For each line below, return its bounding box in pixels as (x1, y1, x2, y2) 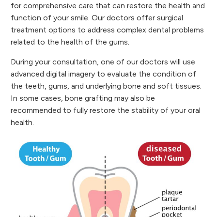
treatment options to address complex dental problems (11, 25, 204, 34)
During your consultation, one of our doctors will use (11, 57, 196, 66)
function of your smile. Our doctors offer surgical (11, 13, 184, 22)
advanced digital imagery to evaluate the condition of (11, 69, 197, 78)
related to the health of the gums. (11, 37, 130, 46)
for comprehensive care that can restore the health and (11, 1, 205, 10)
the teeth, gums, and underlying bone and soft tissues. (11, 81, 202, 91)
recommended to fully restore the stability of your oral (11, 106, 201, 115)
